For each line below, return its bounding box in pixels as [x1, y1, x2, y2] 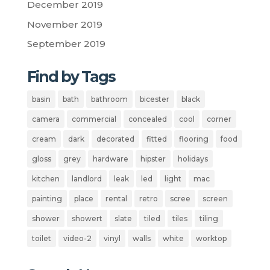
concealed [128, 115, 167, 124]
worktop [195, 234, 227, 243]
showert [71, 214, 102, 224]
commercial [71, 115, 116, 124]
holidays [177, 154, 208, 164]
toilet [31, 234, 51, 243]
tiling [199, 214, 218, 224]
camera [31, 115, 60, 124]
